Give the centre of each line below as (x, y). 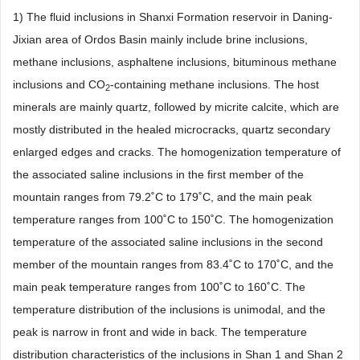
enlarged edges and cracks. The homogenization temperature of (177, 152)
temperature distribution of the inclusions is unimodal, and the (169, 310)
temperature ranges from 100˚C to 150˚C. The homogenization (173, 220)
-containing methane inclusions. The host (215, 85)
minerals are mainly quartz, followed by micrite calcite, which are (176, 107)
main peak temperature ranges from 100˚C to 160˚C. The (159, 287)
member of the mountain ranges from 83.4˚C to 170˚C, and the (173, 265)
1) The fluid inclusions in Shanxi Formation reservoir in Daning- (173, 17)
